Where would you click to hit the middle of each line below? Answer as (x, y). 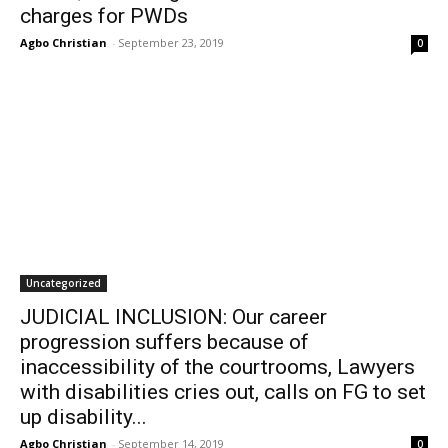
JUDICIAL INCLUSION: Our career (173, 317)
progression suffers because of (164, 342)
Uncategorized (63, 283)
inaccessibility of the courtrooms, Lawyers (217, 367)
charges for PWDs (104, 16)
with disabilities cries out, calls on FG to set (223, 392)
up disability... (83, 417)
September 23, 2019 (171, 42)
